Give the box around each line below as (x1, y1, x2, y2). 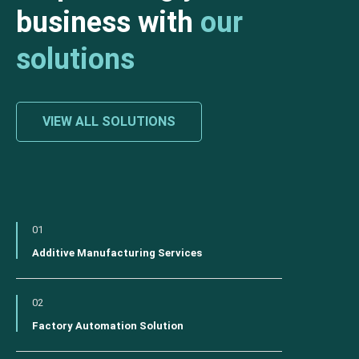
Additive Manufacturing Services (32, 247, 202, 260)
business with (16, 6, 200, 40)
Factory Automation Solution (32, 320, 184, 333)
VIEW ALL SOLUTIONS (42, 114, 175, 130)
